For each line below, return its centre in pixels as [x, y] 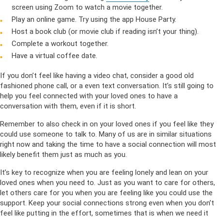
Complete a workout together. [60, 44]
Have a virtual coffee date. [54, 56]
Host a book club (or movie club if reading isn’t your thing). [105, 31]
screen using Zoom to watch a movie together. [87, 7]
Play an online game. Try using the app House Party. [94, 19]
